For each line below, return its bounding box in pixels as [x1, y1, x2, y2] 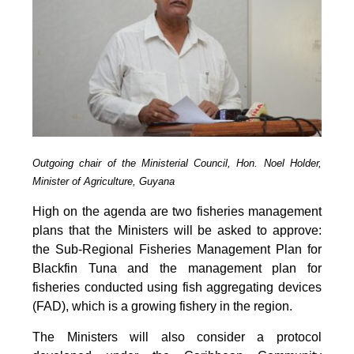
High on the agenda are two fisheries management [32, 204, 322, 218]
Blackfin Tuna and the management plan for [32, 261, 322, 275]
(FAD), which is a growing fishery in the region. [32, 299, 293, 313]
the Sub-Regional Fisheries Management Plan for [32, 242, 322, 256]
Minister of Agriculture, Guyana [32, 175, 175, 187]
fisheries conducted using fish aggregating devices [32, 280, 322, 294]
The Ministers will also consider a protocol [32, 330, 322, 344]
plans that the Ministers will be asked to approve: [32, 223, 322, 237]
